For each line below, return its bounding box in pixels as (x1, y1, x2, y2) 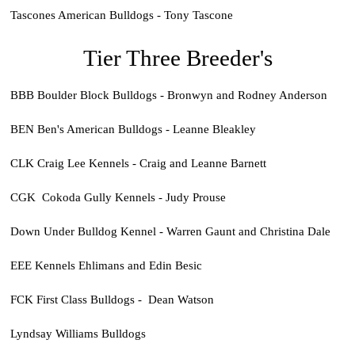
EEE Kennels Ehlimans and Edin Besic (10, 258, 202, 272)
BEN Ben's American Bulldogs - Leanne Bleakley (10, 121, 256, 136)
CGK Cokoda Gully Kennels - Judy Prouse (10, 189, 226, 204)
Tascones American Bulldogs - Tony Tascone (10, 8, 233, 22)
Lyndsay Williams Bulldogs (10, 326, 146, 340)
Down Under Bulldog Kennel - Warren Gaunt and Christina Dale (10, 223, 330, 238)
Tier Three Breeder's (82, 45, 273, 71)
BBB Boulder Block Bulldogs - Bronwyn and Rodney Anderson (10, 87, 327, 101)
